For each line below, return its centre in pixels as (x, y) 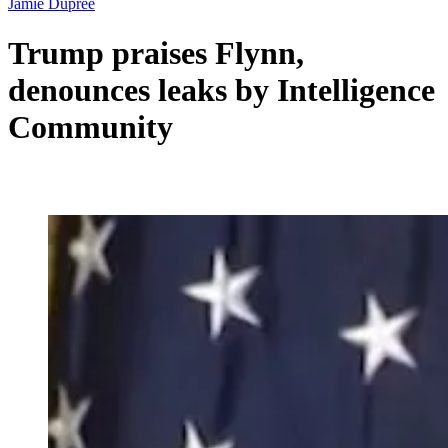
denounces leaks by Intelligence (221, 89)
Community (90, 126)
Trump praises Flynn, (156, 52)
